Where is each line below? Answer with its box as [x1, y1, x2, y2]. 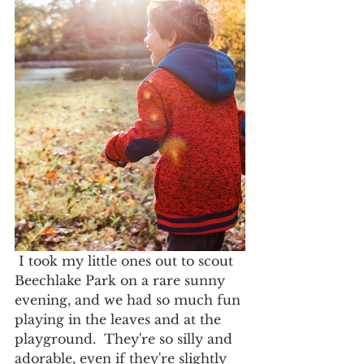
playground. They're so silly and [15, 330, 236, 347]
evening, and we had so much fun [15, 291, 245, 308]
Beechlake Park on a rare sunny [15, 271, 229, 288]
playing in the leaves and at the [15, 310, 225, 327]
